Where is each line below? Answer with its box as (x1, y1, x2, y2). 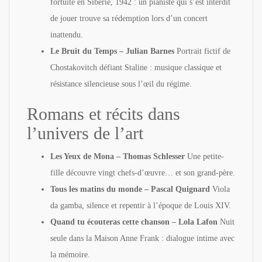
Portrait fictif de (174, 46, 230, 56)
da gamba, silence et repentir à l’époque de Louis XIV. (50, 201, 231, 210)
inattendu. (50, 30, 83, 39)
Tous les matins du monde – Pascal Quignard (50, 184, 210, 194)
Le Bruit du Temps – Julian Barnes (50, 46, 174, 56)
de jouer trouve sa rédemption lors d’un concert (50, 13, 208, 23)
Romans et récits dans (27, 104, 180, 123)
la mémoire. (50, 250, 90, 259)
